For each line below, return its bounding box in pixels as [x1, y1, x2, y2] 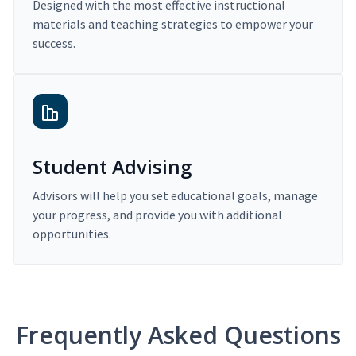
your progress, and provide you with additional [33, 206, 282, 222]
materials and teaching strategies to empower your [33, 15, 313, 32]
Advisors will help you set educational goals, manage [33, 187, 318, 203]
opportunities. [33, 225, 111, 242]
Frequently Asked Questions [15, 318, 341, 351]
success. [33, 34, 75, 51]
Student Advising [33, 153, 192, 180]
